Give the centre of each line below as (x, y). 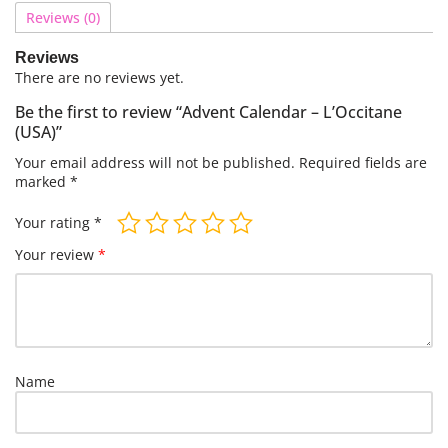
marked (42, 181)
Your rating (54, 223)
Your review (56, 254)
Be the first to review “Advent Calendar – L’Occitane (208, 111)
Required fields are (363, 162)
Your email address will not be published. (155, 162)
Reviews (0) (63, 17)
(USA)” (38, 131)
